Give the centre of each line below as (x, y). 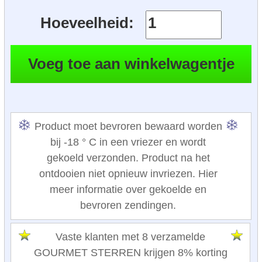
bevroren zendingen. (128, 205)
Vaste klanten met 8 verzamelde (130, 237)
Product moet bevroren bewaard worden (128, 126)
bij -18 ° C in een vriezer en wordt (128, 142)
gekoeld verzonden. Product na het (128, 158)
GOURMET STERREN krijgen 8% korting (130, 252)
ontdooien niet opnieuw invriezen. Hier (128, 173)
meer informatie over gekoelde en (128, 189)
